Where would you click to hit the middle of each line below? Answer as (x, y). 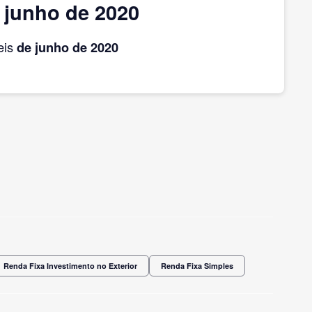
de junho (43, 47)
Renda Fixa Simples (197, 265)
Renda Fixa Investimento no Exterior (70, 265)
